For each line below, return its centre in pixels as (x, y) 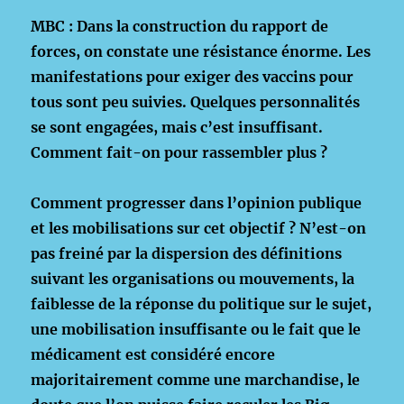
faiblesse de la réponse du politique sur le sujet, (202, 304)
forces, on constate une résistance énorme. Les (201, 51)
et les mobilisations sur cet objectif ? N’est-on (199, 228)
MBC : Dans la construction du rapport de (180, 26)
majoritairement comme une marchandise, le (196, 380)
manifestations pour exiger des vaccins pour (193, 77)
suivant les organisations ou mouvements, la (193, 279)
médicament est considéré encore (153, 354)
